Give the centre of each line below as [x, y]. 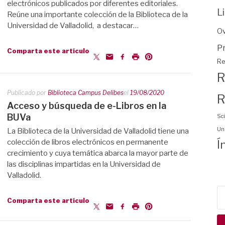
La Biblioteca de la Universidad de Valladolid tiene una [98, 131]
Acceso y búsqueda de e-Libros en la [87, 106]
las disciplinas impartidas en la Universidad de [84, 164]
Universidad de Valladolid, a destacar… [73, 26]
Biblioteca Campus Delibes [86, 93]
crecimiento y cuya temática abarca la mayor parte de [98, 153]
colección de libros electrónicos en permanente [88, 142]
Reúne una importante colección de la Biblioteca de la [97, 15]
